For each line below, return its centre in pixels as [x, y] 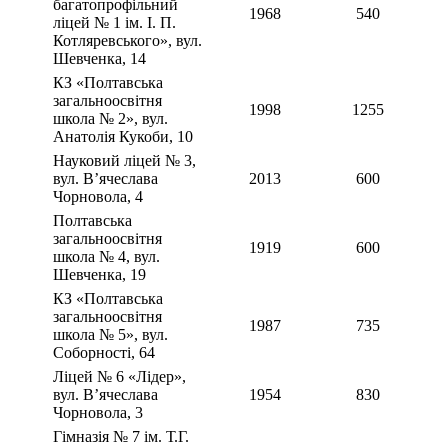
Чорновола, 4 [98, 197]
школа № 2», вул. [110, 119]
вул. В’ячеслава [105, 395]
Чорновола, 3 [98, 413]
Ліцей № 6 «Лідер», [119, 377]
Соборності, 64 [104, 353]
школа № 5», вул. [110, 335]
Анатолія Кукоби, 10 [123, 137]
